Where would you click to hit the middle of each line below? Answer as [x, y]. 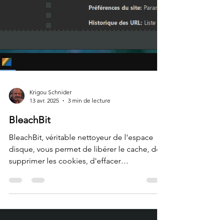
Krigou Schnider [51, 161]
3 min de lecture [89, 169]
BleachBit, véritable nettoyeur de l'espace [81, 206]
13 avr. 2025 [44, 169]
